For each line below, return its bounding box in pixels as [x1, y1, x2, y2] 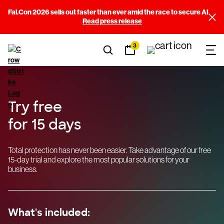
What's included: [8, 206, 90, 219]
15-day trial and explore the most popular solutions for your [8, 155, 189, 164]
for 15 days [8, 115, 81, 134]
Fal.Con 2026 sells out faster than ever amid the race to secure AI [8, 8, 208, 16]
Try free [8, 98, 62, 116]
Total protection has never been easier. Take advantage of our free [8, 145, 211, 154]
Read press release [82, 17, 142, 25]
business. [8, 164, 37, 173]
